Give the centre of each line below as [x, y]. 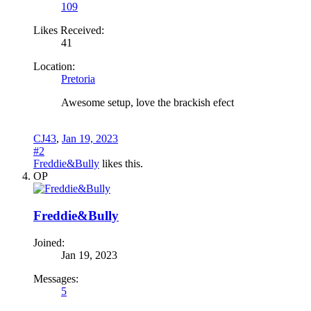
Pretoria [78, 79]
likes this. [121, 164]
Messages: [56, 278]
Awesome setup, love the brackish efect [148, 103]
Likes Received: [69, 31]
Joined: [49, 242]
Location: [54, 67]
